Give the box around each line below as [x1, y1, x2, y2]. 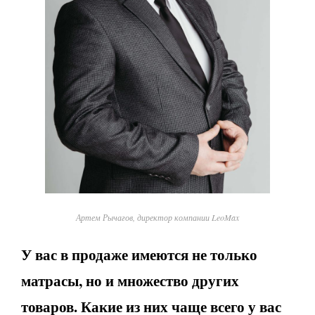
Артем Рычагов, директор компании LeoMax [76, 211, 239, 223]
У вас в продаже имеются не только [21, 243, 257, 265]
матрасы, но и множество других [21, 269, 239, 291]
